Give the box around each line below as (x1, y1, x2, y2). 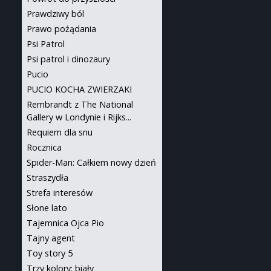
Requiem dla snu (27, 126, 93, 138)
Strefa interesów (27, 187, 93, 198)
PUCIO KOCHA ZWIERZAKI (27, 83, 132, 95)
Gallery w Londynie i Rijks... (27, 111, 131, 123)
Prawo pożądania (27, 23, 96, 34)
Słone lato (27, 202, 67, 214)
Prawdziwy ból (27, 8, 84, 19)
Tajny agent (27, 232, 75, 244)
